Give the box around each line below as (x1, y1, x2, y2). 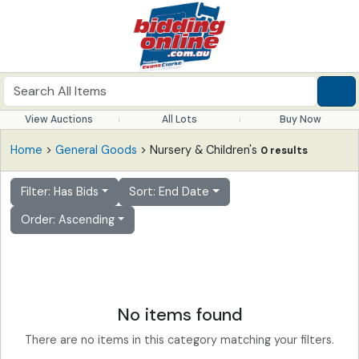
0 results (260, 144, 308, 157)
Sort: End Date (129, 184, 210, 199)
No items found (116, 303, 243, 326)
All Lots (161, 113, 197, 126)
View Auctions (24, 113, 93, 126)
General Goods (55, 143, 137, 157)
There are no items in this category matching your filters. (25, 333, 334, 347)
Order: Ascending (21, 212, 115, 227)
